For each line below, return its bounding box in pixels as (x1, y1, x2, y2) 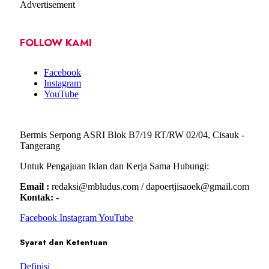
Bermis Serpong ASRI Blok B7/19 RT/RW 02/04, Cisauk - (20, 129, 244, 140)
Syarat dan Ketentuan (20, 236, 107, 248)
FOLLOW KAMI (20, 35, 92, 50)
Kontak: (20, 192, 53, 202)
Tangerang (20, 140, 60, 151)
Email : (20, 181, 49, 192)
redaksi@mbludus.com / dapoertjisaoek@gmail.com (49, 181, 249, 192)
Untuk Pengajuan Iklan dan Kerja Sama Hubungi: (20, 160, 209, 171)
